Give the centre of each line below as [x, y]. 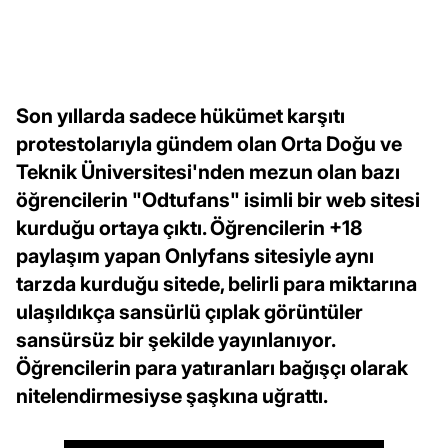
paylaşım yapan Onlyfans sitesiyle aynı [195, 256]
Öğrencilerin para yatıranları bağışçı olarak [212, 368]
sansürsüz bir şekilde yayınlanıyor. [175, 340]
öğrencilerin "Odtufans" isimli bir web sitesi [218, 200]
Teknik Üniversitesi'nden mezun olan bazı [208, 172]
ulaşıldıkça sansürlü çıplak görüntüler [189, 312]
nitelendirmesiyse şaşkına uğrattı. [172, 396]
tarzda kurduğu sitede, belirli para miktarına [216, 284]
